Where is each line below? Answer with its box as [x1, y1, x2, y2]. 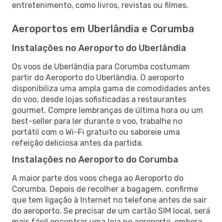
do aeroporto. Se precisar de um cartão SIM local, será [12, 206, 210, 216]
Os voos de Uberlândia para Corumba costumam [12, 61, 190, 71]
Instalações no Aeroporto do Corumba [12, 154, 178, 165]
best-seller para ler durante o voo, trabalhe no [12, 116, 182, 126]
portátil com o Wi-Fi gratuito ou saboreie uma [12, 127, 180, 137]
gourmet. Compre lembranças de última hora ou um [12, 105, 203, 115]
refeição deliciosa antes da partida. [12, 138, 143, 148]
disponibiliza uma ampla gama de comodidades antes [12, 83, 210, 93]
